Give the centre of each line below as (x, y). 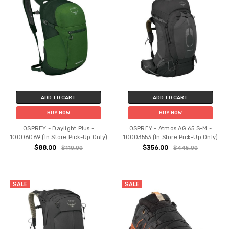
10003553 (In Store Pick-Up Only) (170, 137)
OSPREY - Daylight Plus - (59, 128)
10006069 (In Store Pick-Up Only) (59, 137)
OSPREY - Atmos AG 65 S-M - (170, 128)
